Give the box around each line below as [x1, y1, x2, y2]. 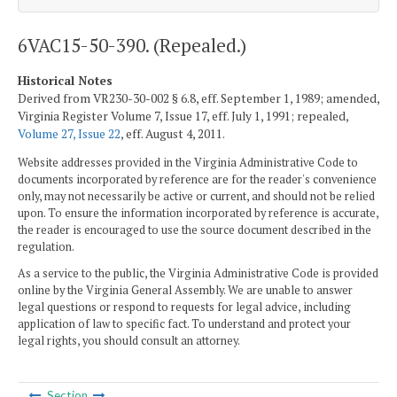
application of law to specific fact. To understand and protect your [18, 315, 351, 331]
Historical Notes [18, 72, 113, 89]
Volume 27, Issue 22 [18, 125, 121, 142]
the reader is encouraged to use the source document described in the [18, 222, 371, 238]
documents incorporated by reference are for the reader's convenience [18, 172, 377, 188]
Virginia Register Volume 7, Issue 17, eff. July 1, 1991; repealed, [18, 107, 348, 124]
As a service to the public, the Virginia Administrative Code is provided [18, 265, 378, 281]
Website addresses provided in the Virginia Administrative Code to [18, 155, 358, 171]
